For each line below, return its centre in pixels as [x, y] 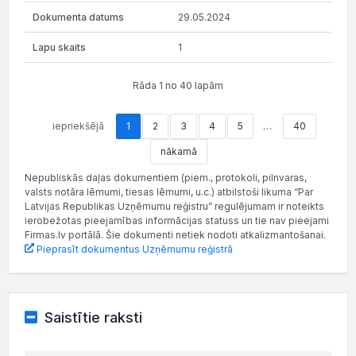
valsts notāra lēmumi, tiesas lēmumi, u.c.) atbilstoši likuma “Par [169, 192]
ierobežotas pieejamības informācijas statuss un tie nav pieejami [177, 220]
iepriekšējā [78, 126]
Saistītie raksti [93, 317]
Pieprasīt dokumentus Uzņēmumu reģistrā [133, 249]
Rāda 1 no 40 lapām [178, 85]
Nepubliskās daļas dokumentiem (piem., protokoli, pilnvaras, [166, 177]
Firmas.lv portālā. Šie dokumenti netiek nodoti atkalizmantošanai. [175, 234]
